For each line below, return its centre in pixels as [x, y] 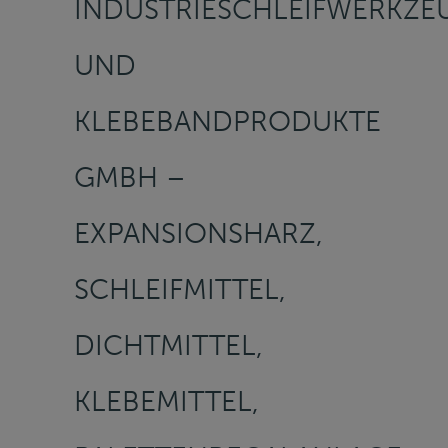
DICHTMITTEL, [168, 345]
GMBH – [130, 177]
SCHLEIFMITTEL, [180, 289]
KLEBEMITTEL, [166, 401]
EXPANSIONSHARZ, [198, 233]
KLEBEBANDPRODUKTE [227, 121]
